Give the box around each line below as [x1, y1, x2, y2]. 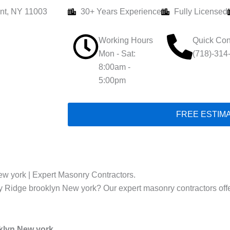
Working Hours [99, 36, 153, 45]
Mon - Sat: [99, 49, 136, 58]
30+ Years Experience [81, 7, 161, 16]
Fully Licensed [174, 7, 227, 16]
